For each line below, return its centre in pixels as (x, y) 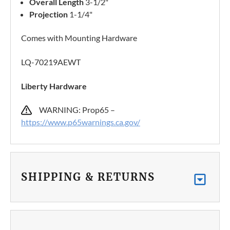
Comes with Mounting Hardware (79, 38)
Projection (49, 14)
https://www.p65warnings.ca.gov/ (81, 122)
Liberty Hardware (54, 86)
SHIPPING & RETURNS (88, 177)
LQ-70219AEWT (51, 62)
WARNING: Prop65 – (79, 110)
